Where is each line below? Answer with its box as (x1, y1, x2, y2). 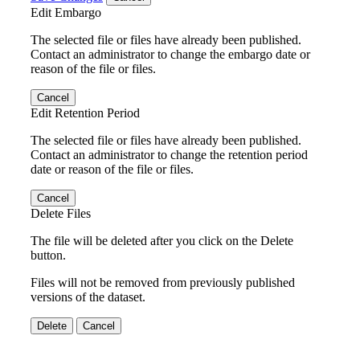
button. (31, 247, 66, 262)
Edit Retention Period (31, 105, 140, 120)
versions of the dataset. (31, 289, 145, 304)
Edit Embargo (31, 5, 101, 19)
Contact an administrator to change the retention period (31, 147, 308, 162)
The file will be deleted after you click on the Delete (31, 233, 293, 247)
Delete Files (31, 206, 91, 220)
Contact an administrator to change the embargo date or (31, 47, 310, 61)
